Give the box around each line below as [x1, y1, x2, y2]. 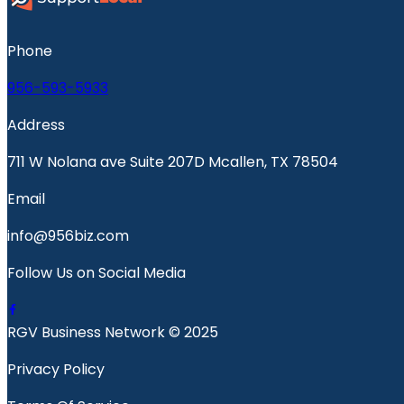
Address [7, 114, 65, 135]
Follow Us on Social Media [7, 262, 186, 283]
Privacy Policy [7, 358, 105, 380]
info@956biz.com [7, 225, 129, 246]
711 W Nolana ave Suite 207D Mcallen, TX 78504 [7, 151, 338, 172]
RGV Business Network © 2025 [7, 321, 218, 343]
